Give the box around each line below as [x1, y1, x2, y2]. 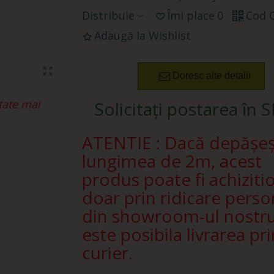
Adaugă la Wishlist [94, 28, 191, 43]
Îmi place [166, 8, 215, 23]
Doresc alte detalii [172, 70, 251, 81]
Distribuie [81, 8, 135, 23]
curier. [81, 241, 133, 265]
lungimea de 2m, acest [81, 149, 262, 173]
